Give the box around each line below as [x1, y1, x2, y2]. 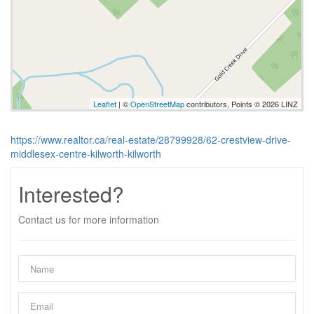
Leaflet [93, 98, 116, 109]
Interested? [18, 179, 124, 209]
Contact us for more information [18, 212, 159, 226]
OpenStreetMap [130, 98, 184, 109]
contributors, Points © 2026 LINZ [184, 98, 298, 109]
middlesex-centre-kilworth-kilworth [11, 146, 161, 161]
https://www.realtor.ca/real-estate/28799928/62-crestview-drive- [11, 132, 291, 146]
